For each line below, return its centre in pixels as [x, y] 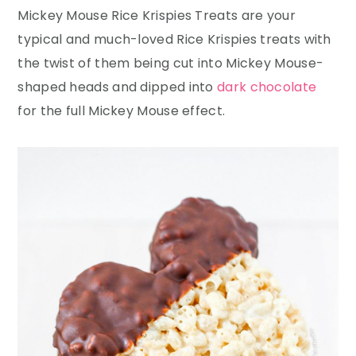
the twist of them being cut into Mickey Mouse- [171, 63]
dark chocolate [267, 87]
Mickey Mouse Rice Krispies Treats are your [157, 15]
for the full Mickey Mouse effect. [122, 110]
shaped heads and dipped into [118, 87]
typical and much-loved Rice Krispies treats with [174, 39]
